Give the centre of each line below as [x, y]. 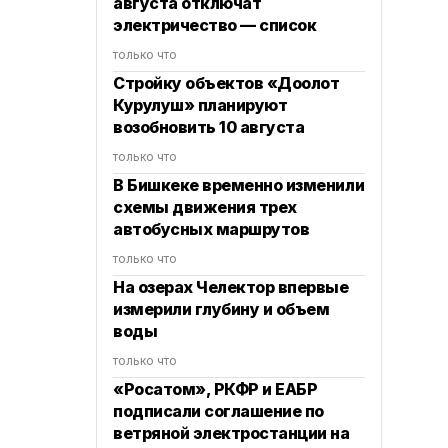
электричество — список [215, 25]
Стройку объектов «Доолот [226, 83]
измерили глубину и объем [221, 309]
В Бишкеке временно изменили [239, 185]
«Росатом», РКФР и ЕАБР [215, 389]
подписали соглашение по [218, 411]
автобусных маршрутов [211, 229]
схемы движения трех [205, 207]
